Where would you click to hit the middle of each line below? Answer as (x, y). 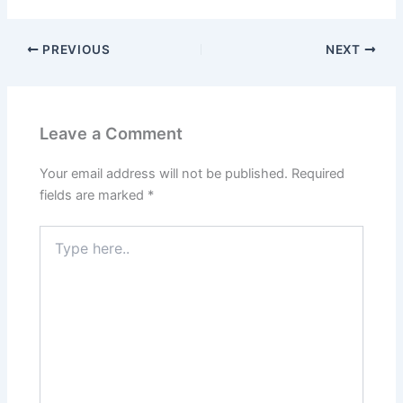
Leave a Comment (112, 133)
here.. (56, 251)
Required (318, 173)
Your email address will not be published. (164, 173)
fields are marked (94, 195)
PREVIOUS (75, 50)
